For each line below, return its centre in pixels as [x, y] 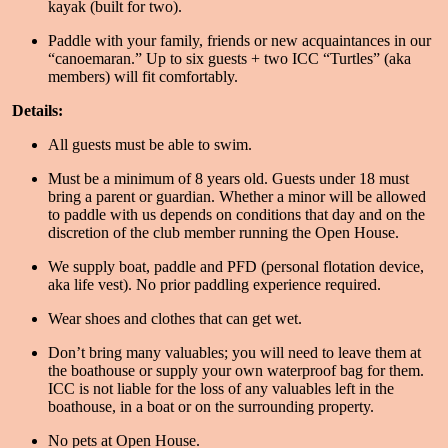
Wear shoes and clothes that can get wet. [175, 318]
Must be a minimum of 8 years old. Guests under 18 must [228, 178]
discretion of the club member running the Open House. [223, 232]
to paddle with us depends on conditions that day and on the [236, 214]
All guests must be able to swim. [150, 144]
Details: [37, 110]
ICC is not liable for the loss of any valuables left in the [221, 388]
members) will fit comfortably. [143, 76]
